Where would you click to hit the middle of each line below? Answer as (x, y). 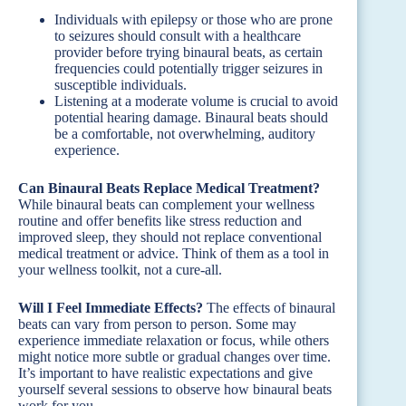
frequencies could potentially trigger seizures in (188, 68)
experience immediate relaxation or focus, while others (174, 340)
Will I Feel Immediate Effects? (111, 307)
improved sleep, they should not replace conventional (170, 237)
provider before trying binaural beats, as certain (188, 52)
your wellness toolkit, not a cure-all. (120, 269)
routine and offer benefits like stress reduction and (160, 220)
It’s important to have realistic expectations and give (165, 372)
